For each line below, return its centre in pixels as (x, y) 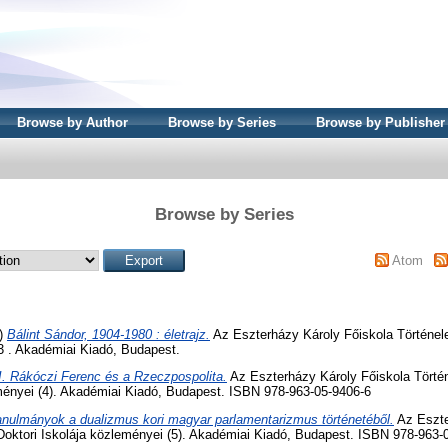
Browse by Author (72, 122)
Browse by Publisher (380, 122)
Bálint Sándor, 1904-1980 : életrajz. (108, 334)
